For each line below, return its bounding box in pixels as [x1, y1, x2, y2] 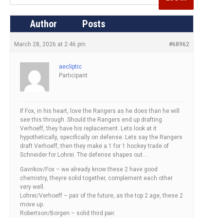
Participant [59, 72, 88, 79]
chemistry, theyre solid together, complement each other [20, 175, 173, 182]
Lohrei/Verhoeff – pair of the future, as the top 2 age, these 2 [20, 192, 183, 200]
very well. [20, 183, 45, 191]
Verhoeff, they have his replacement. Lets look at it [20, 125, 157, 132]
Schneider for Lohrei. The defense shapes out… [20, 151, 147, 159]
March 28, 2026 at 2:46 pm [14, 41, 86, 48]
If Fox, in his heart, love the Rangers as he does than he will [20, 108, 180, 115]
